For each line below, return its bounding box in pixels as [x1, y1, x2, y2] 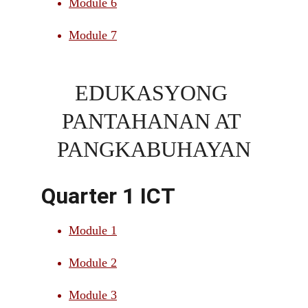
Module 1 [69, 223, 117, 237]
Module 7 [69, 28, 117, 42]
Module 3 [69, 288, 117, 302]
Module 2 [69, 256, 117, 269]
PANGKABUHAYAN [57, 137, 251, 162]
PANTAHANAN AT [62, 109, 246, 133]
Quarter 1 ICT [41, 183, 175, 209]
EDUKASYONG [75, 80, 233, 105]
